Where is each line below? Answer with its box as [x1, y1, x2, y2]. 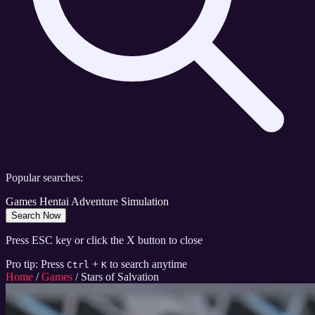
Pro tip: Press [6, 258, 64, 271]
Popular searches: [6, 172, 83, 184]
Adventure [71, 195, 118, 208]
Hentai [39, 195, 69, 208]
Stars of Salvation [81, 271, 159, 283]
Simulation [121, 195, 169, 208]
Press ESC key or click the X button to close [6, 234, 202, 247]
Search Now [11, 210, 60, 221]
